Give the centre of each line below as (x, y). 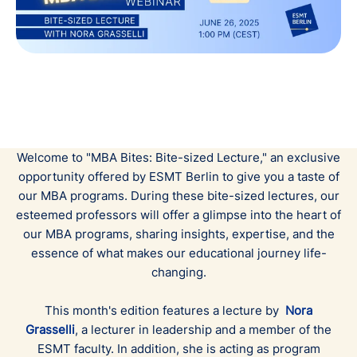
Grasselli (50, 329)
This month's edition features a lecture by (165, 310)
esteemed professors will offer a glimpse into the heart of (178, 214)
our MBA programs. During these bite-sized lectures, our (178, 195)
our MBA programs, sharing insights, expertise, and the (178, 233)
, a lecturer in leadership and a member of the (203, 329)
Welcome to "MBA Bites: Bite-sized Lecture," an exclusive (178, 157)
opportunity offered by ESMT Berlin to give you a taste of (178, 176)
